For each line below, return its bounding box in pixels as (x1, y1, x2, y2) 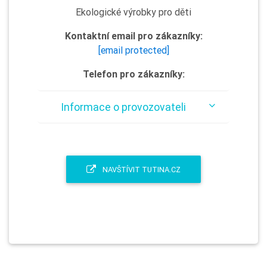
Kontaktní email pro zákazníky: (64, 30, 203, 42)
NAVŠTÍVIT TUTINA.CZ (101, 164, 181, 175)
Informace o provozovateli (60, 100, 186, 114)
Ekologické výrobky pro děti (76, 6, 191, 18)
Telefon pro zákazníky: (82, 68, 185, 80)
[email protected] (98, 44, 169, 56)
